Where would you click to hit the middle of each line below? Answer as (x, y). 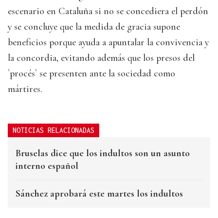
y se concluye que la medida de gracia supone (94, 27)
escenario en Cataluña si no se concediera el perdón (108, 11)
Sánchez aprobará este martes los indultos (99, 194)
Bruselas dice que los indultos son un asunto (103, 154)
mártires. (25, 89)
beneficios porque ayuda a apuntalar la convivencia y (108, 43)
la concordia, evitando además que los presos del (101, 58)
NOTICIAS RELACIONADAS (54, 130)
